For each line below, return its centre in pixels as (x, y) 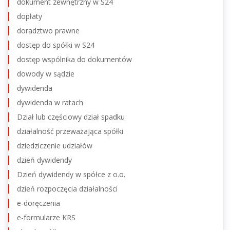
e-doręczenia (39, 203)
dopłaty (30, 16)
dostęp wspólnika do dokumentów (74, 59)
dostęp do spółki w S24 (56, 45)
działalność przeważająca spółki (70, 131)
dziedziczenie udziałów (55, 145)
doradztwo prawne (48, 30)
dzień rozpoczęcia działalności (67, 188)
